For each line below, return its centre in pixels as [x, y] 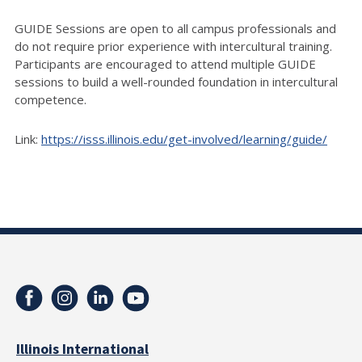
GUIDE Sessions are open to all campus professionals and [175, 28]
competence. [51, 99]
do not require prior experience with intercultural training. [173, 46]
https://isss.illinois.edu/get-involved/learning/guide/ [184, 139]
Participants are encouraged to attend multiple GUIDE [165, 63]
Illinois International [82, 349]
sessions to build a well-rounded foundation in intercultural [176, 81]
